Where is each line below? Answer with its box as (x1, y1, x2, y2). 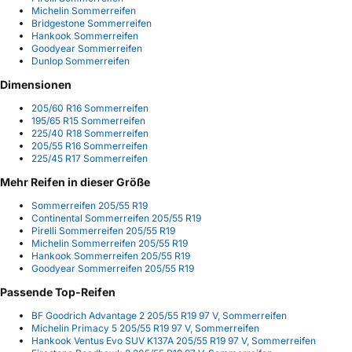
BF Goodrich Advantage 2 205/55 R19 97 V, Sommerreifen (31, 310, 287, 322)
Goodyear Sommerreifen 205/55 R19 (31, 262, 194, 275)
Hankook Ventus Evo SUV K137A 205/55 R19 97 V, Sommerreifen (31, 335, 316, 347)
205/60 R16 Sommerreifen (31, 102, 148, 115)
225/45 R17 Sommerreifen (31, 152, 148, 165)
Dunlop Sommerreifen (31, 55, 130, 68)
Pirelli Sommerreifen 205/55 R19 (31, 225, 175, 237)
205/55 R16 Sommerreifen (31, 140, 148, 152)
